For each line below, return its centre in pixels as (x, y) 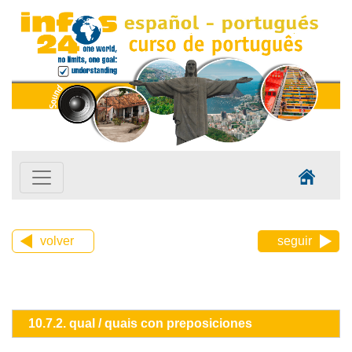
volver (57, 241)
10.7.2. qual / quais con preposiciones (140, 324)
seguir (295, 241)
